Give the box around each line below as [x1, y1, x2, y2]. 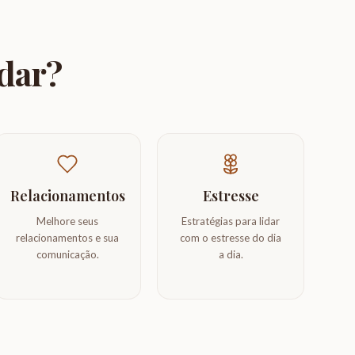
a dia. [218, 248, 243, 261]
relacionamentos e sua [16, 231, 119, 244]
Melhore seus [36, 215, 98, 227]
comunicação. [36, 248, 99, 261]
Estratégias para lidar [181, 215, 280, 227]
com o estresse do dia [180, 231, 281, 244]
